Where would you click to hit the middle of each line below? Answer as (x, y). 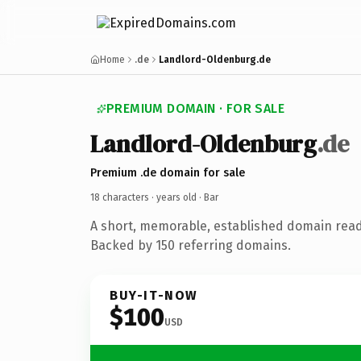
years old (176, 197)
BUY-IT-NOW (154, 295)
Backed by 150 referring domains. (191, 245)
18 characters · (123, 197)
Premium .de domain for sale (168, 172)
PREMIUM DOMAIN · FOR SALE (195, 108)
